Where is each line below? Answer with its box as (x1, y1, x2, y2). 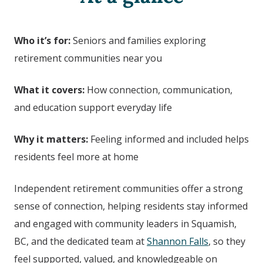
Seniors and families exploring (70, 34, 206, 47)
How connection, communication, (85, 83, 232, 96)
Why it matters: (14, 133, 88, 146)
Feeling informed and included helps (88, 133, 249, 146)
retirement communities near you (14, 52, 162, 65)
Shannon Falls (147, 235, 208, 248)
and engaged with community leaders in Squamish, (14, 217, 237, 230)
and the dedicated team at (31, 235, 147, 248)
